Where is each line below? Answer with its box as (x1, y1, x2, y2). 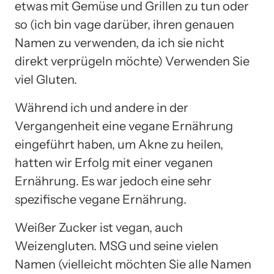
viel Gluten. (15, 72, 77, 87)
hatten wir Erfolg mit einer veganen (15, 155, 213, 170)
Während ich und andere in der (15, 100, 188, 115)
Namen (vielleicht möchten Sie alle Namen (15, 256, 251, 272)
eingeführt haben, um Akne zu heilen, (15, 136, 223, 152)
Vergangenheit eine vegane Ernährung (15, 118, 233, 133)
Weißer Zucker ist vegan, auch (15, 220, 183, 235)
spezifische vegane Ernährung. (15, 191, 187, 207)
